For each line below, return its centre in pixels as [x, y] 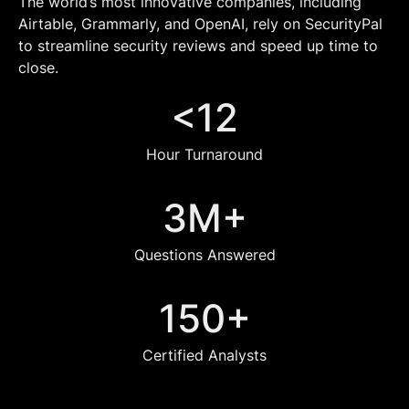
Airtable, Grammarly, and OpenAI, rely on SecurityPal [200, 24]
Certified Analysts [204, 356]
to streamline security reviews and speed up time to [198, 46]
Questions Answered [204, 255]
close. [38, 68]
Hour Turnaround [204, 155]
